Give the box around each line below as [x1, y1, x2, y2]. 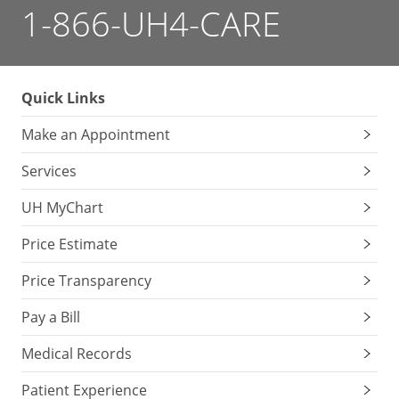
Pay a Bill [21, 307, 80, 327]
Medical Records [21, 344, 132, 363]
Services [21, 161, 77, 181]
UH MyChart [21, 198, 103, 217]
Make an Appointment [21, 125, 170, 144]
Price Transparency [21, 271, 151, 290]
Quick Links [21, 88, 105, 109]
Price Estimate [21, 234, 118, 254]
